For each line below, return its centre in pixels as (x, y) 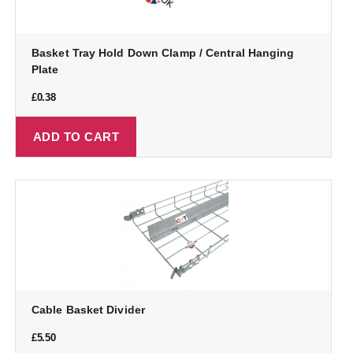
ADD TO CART (76, 136)
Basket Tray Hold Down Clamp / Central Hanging (163, 53)
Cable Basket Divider (88, 310)
